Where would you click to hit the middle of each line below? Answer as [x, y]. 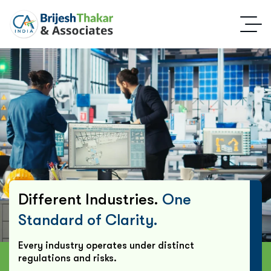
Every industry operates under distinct [106, 246]
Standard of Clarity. [88, 220]
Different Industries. [90, 199]
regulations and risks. [67, 258]
